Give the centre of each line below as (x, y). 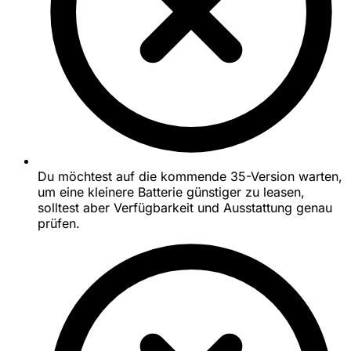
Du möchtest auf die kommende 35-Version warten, (190, 177)
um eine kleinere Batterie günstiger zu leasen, (171, 192)
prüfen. (59, 224)
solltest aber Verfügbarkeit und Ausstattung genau (185, 208)
